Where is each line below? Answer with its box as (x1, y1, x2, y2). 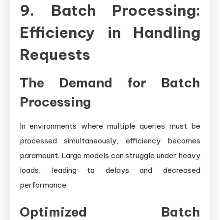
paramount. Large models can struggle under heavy (20, 150, 200, 160)
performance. (20, 180, 68, 190)
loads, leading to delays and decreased (20, 165, 200, 175)
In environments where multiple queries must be (20, 121, 200, 131)
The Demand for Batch (20, 74, 200, 91)
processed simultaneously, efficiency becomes (20, 136, 200, 145)
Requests (20, 45, 90, 64)
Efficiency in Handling (20, 23, 200, 42)
